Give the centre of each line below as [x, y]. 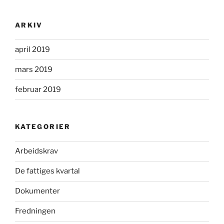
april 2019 [32, 49]
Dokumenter [37, 191]
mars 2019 [34, 69]
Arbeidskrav [36, 151]
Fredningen [35, 211]
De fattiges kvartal [47, 171]
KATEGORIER [43, 127]
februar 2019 [38, 89]
